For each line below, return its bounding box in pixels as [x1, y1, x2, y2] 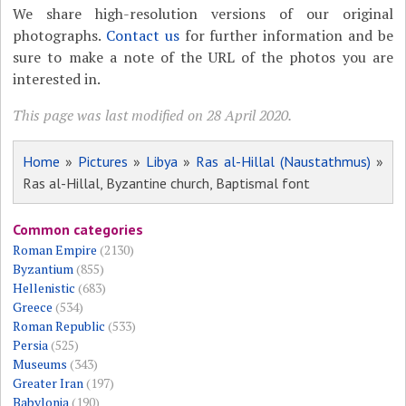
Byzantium [13, 260, 74, 278]
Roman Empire [13, 241, 98, 259]
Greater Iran [13, 374, 84, 392]
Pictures [78, 152, 129, 171]
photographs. [13, 25, 107, 46]
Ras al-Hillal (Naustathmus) [195, 152, 371, 171]
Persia [13, 336, 49, 354]
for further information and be [179, 25, 393, 46]
